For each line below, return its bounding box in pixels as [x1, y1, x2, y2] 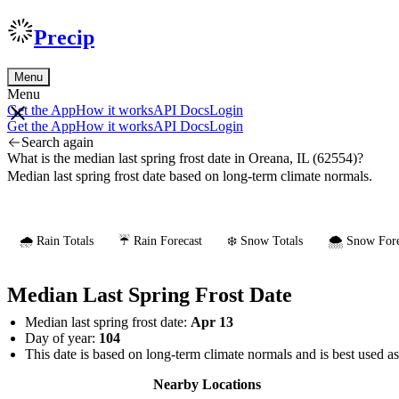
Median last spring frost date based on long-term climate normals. [7, 167, 372, 183]
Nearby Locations [153, 376, 261, 392]
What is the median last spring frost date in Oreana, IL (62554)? [7, 150, 363, 166]
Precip [34, 25, 94, 49]
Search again [21, 134, 94, 150]
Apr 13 [191, 313, 233, 330]
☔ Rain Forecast [118, 233, 202, 248]
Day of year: [25, 330, 99, 346]
